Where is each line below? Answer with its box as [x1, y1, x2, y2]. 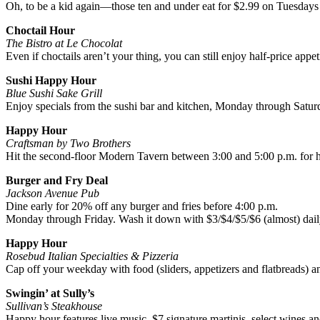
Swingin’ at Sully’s [6, 287, 94, 300]
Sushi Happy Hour [6, 74, 96, 87]
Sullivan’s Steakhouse [6, 300, 102, 313]
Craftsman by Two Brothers [6, 137, 131, 150]
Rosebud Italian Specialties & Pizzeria [6, 250, 179, 263]
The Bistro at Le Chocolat [6, 37, 122, 50]
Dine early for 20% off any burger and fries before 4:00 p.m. [6, 200, 278, 213]
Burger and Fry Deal [6, 174, 108, 187]
